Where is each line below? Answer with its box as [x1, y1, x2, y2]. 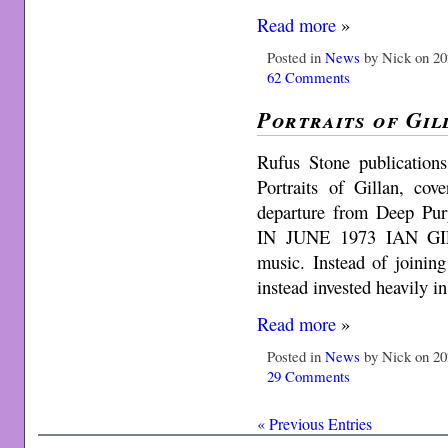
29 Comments [267, 366, 351, 387]
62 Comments [267, 67, 351, 88]
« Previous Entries [257, 412, 373, 434]
